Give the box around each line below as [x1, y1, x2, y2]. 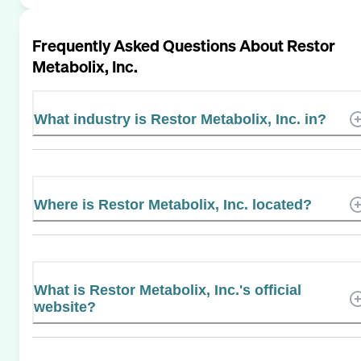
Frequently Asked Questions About [32, 34, 287, 56]
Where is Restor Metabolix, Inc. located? [34, 196, 312, 213]
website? [34, 298, 96, 315]
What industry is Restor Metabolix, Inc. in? [34, 110, 326, 127]
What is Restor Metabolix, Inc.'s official [34, 281, 301, 298]
